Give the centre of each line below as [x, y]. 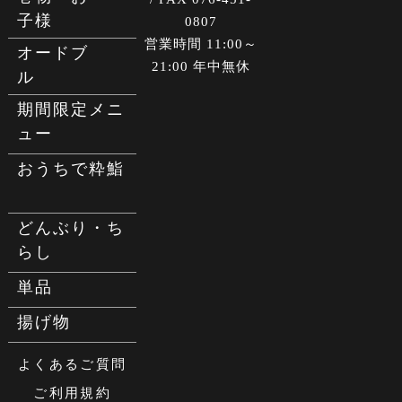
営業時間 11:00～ [201, 44]
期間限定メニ [70, 110]
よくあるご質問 [73, 365]
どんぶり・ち [70, 228]
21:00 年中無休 [201, 67]
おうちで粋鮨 [70, 169]
